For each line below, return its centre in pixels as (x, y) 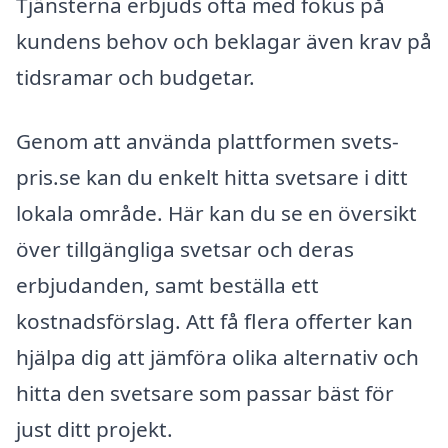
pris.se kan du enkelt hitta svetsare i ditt (212, 176)
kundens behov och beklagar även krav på (224, 40)
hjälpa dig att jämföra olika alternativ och (217, 356)
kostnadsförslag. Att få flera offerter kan (214, 320)
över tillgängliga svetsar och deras (185, 248)
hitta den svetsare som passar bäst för (205, 392)
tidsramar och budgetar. (135, 76)
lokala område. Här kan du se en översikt (216, 212)
